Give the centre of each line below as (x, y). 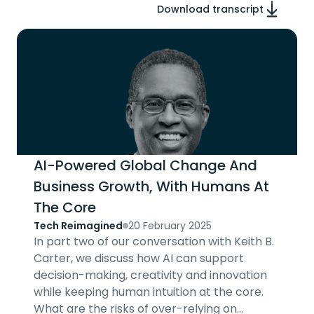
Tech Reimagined (78, 226)
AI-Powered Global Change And (145, 165)
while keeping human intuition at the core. (149, 292)
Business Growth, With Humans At (151, 186)
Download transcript (210, 9)
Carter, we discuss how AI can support (139, 258)
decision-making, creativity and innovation (150, 275)
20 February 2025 (170, 226)
